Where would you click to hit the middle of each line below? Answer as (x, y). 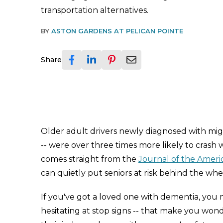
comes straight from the (90, 159)
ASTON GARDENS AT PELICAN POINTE (117, 31)
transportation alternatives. (95, 10)
